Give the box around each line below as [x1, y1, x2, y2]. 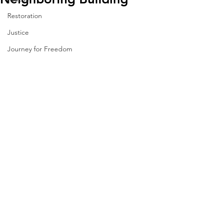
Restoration [7, 11, 42, 20]
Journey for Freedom [7, 44, 72, 53]
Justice [7, 28, 29, 37]
